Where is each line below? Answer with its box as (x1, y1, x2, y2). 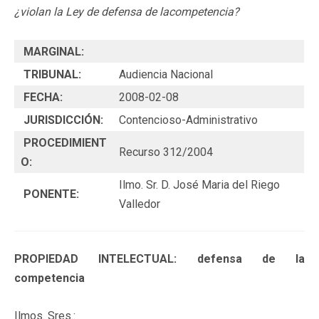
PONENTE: (21, 187, 82, 201)
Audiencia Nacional (119, 67, 213, 81)
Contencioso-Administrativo (119, 113, 258, 127)
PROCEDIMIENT (21, 135, 107, 150)
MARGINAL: (21, 44, 87, 58)
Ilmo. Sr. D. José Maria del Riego (119, 177, 280, 192)
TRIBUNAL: (21, 67, 84, 81)
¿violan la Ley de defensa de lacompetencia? (14, 4, 239, 19)
